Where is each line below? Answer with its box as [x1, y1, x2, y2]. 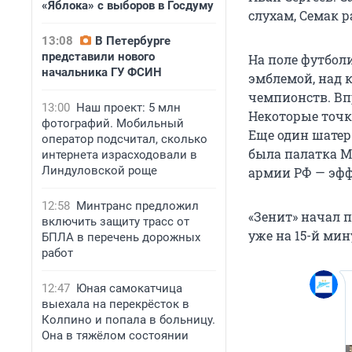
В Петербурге [95, 34, 170, 48]
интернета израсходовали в [42, 148, 197, 162]
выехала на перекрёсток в [42, 297, 189, 311]
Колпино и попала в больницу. [42, 313, 215, 327]
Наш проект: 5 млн [76, 101, 181, 115]
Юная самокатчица [76, 281, 182, 295]
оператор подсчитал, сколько [42, 132, 207, 146]
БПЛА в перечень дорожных [42, 230, 200, 244]
